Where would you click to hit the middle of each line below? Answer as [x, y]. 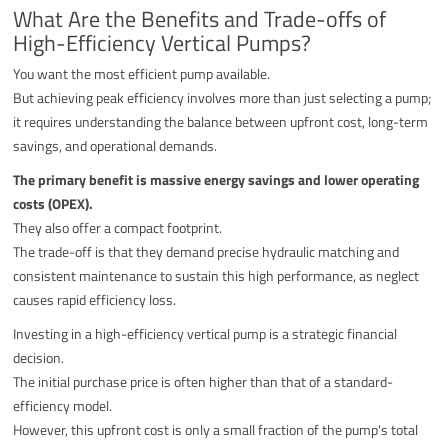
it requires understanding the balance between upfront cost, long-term [221, 121]
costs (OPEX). [53, 203]
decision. [39, 357]
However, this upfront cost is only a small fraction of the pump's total [216, 429]
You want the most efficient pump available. [142, 73]
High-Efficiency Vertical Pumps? [162, 42]
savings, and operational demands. [115, 145]
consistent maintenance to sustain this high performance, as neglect [216, 275]
